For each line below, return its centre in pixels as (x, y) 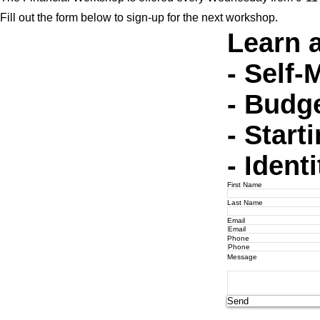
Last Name (245, 202)
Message (242, 257)
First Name (244, 185)
